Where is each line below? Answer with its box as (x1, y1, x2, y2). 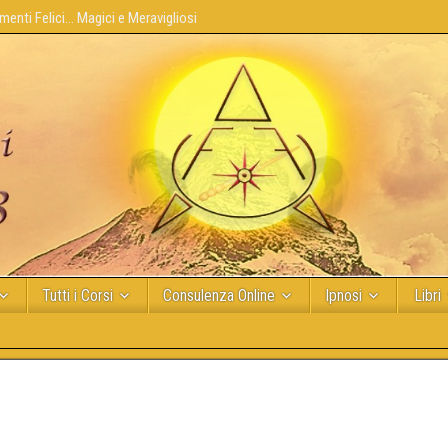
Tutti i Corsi (41, 285, 113, 305)
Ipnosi (324, 285, 362, 305)
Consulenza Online (162, 285, 275, 305)
